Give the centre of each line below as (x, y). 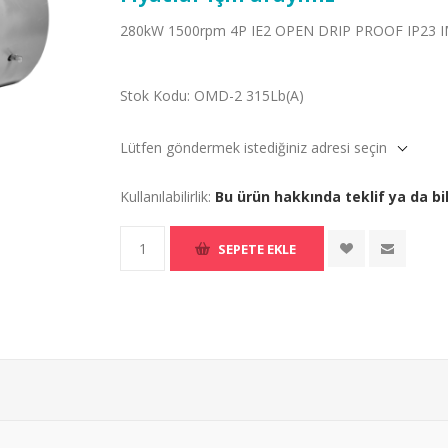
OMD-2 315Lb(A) (249, 95)
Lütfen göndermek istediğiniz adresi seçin (254, 147)
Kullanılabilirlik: (166, 196)
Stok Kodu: (155, 95)
